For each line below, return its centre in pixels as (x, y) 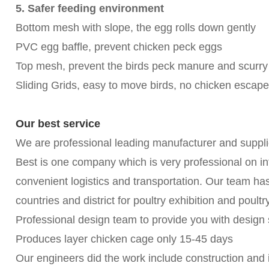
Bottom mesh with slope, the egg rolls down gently (135, 27)
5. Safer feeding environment (89, 8)
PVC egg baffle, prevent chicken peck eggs (119, 47)
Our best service (58, 123)
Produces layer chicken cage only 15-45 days (124, 239)
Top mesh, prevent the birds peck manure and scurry (141, 66)
